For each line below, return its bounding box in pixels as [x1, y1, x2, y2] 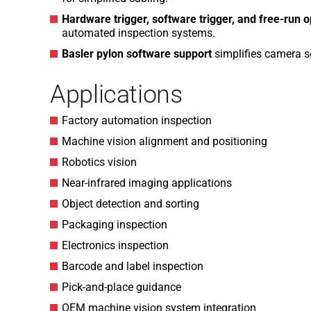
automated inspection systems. [62, 26, 215, 40]
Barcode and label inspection [62, 260, 203, 273]
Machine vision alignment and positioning [62, 135, 267, 148]
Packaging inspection [62, 218, 167, 231]
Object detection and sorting [62, 197, 199, 210]
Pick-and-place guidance [62, 280, 181, 294]
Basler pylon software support [62, 47, 212, 60]
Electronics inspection [62, 239, 169, 252]
